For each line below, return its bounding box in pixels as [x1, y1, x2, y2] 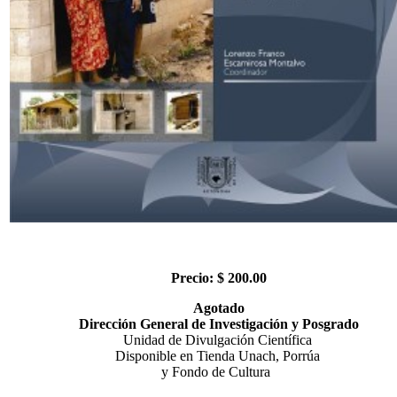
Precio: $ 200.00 [171, 269, 267, 285]
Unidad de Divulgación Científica [122, 331, 315, 347]
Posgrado [302, 315, 359, 331]
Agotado [193, 300, 245, 315]
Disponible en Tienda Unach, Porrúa [114, 347, 323, 363]
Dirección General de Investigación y [79, 315, 299, 331]
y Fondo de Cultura [160, 363, 277, 379]
